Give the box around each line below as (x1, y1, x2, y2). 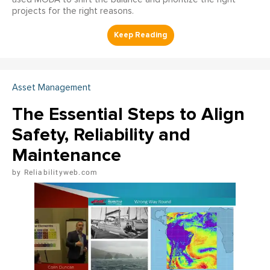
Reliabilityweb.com (24, 168, 98, 177)
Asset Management (12, 83, 91, 93)
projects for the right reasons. (12, 7, 134, 16)
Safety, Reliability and (12, 124, 190, 146)
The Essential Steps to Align (12, 103, 245, 126)
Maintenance (12, 144, 121, 167)
